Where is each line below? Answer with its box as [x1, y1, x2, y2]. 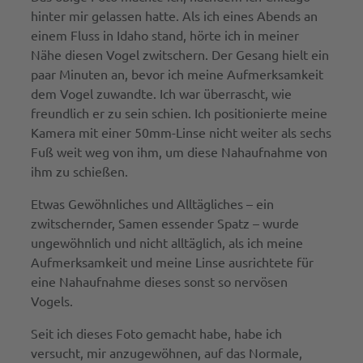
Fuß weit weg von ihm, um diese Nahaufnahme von [30, 143, 327, 160]
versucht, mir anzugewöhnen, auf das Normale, [30, 344, 302, 361]
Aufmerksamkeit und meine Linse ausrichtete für [30, 254, 314, 271]
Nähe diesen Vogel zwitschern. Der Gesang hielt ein [30, 46, 329, 63]
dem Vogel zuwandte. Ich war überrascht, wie [30, 85, 292, 102]
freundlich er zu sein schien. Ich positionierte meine [30, 105, 327, 122]
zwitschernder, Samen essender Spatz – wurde [30, 215, 299, 232]
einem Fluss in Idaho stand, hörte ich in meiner [30, 27, 299, 44]
